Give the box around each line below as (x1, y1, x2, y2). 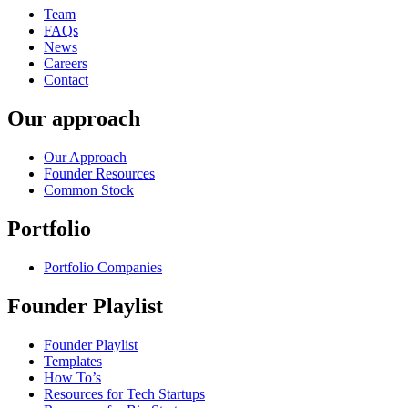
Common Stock (44, 181, 134, 198)
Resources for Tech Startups (44, 385, 205, 402)
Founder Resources (44, 165, 155, 181)
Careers (44, 56, 87, 72)
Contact (44, 72, 88, 88)
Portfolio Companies (44, 259, 162, 275)
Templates (44, 352, 102, 369)
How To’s (44, 369, 101, 385)
